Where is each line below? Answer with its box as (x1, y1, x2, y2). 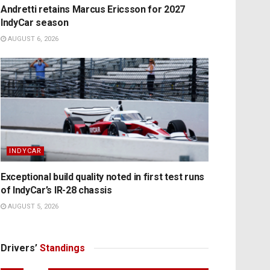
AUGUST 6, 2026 (6, 34, 58, 43)
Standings (40, 242, 85, 254)
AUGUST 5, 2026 (6, 202, 58, 211)
